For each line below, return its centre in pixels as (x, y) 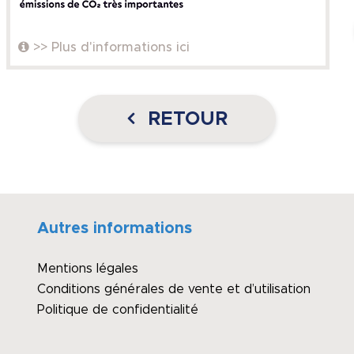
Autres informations (114, 228)
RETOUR (185, 120)
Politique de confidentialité (117, 310)
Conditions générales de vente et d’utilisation (173, 290)
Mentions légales (87, 269)
